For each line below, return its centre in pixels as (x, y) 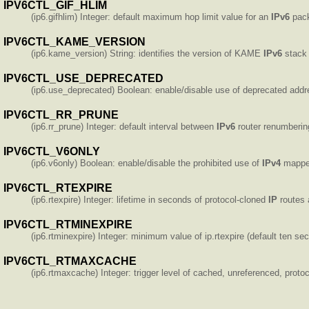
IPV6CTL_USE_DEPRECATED (83, 78)
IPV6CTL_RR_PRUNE (61, 114)
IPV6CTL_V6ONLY (52, 151)
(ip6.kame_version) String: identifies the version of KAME (147, 53)
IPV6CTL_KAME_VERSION (74, 41)
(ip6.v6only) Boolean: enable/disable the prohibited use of (147, 163)
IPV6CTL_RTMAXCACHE (70, 261)
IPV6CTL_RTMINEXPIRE (68, 224)
